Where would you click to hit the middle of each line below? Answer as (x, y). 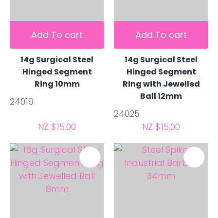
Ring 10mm (57, 84)
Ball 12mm (161, 96)
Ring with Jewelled (161, 84)
